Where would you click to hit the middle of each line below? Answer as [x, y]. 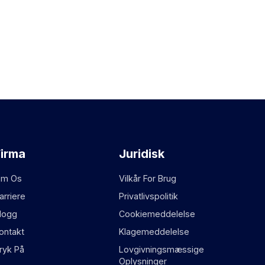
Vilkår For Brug [148, 178]
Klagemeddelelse [154, 232]
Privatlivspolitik [149, 196]
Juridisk [142, 154]
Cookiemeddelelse [157, 214]
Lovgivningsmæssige [162, 249]
